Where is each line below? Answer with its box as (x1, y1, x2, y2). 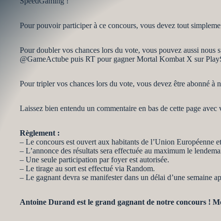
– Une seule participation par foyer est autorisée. (20, 155, 169, 164)
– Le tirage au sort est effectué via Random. (20, 164, 155, 173)
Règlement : (20, 129, 60, 137)
